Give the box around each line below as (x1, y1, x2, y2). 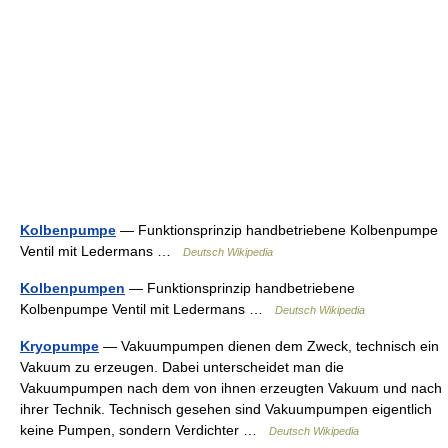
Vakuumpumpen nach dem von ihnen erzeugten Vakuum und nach (20, 380, 442, 396)
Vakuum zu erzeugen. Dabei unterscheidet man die (20, 359, 344, 375)
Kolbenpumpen (20, 280, 125, 296)
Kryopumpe (20, 338, 99, 354)
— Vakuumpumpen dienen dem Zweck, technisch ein (99, 338, 439, 354)
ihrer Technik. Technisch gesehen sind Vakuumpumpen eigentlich (20, 401, 432, 417)
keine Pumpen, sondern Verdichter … (20, 422, 269, 438)
